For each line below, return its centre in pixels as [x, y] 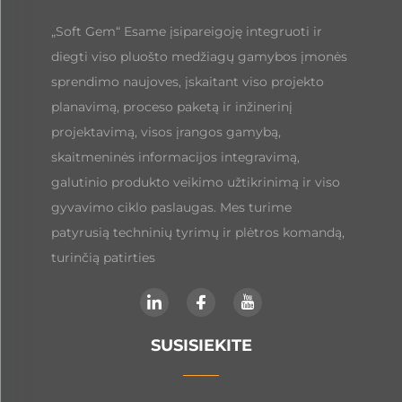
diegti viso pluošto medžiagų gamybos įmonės [199, 57]
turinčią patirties [103, 258]
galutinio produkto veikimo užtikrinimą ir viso [195, 183]
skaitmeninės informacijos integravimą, [175, 157]
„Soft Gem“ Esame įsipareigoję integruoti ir [186, 32]
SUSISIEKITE [201, 346]
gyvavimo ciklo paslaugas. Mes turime [171, 208]
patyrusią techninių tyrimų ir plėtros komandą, [197, 233]
